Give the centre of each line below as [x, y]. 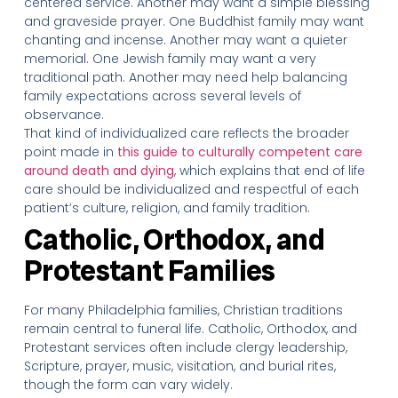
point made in [70, 152]
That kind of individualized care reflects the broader [186, 133]
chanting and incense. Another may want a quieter [185, 40]
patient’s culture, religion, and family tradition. [167, 208]
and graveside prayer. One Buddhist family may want [194, 21]
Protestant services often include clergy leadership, [185, 347]
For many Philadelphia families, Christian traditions [183, 310]
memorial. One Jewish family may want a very [170, 59]
